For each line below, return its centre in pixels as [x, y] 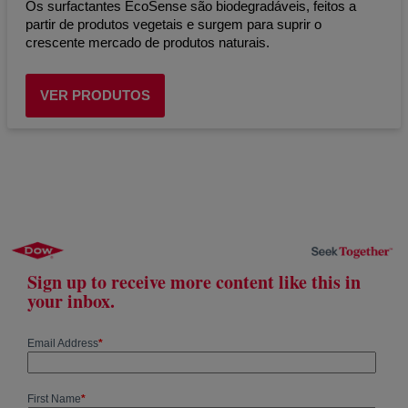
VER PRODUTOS [95, 95]
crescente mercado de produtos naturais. [148, 42]
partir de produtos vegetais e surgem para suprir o [173, 24]
